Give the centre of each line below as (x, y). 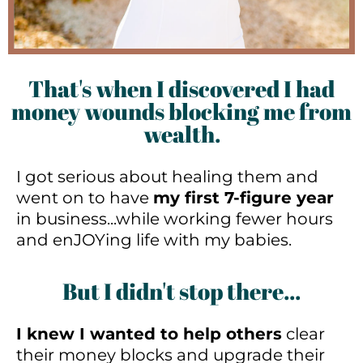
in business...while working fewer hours (175, 218)
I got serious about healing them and (167, 176)
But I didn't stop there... (181, 290)
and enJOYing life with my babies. (154, 239)
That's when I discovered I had (181, 88)
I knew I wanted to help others (149, 333)
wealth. (181, 133)
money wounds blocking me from (181, 111)
